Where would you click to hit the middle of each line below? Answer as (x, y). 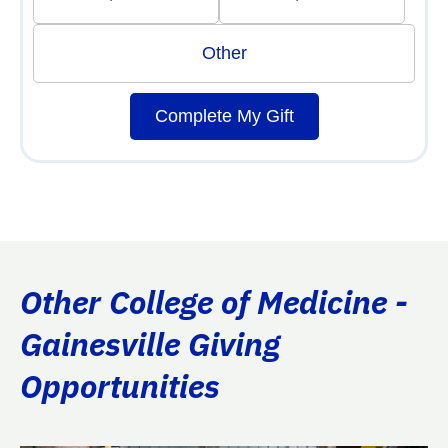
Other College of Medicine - (214, 301)
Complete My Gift (224, 115)
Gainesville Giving (150, 343)
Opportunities (120, 385)
